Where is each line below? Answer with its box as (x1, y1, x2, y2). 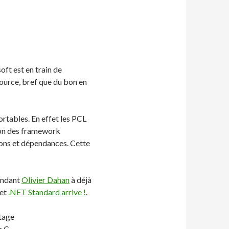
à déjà (70, 175, 91, 185)
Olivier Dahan (21, 175, 70, 185)
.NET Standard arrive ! (8, 187, 86, 197)
